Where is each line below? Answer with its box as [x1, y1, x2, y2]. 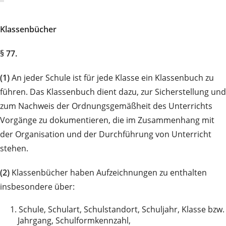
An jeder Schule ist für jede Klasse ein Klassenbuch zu [10, 72, 214, 83]
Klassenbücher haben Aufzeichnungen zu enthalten [10, 166, 207, 178]
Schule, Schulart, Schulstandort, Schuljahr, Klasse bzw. [19, 203, 224, 215]
